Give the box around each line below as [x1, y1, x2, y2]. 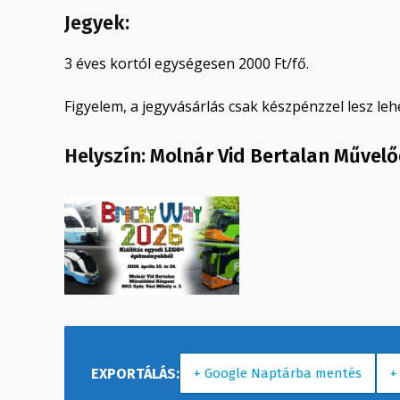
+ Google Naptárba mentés [194, 365, 362, 382]
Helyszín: [64, 143, 150, 168]
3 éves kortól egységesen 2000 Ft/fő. [64, 53, 309, 73]
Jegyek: [64, 10, 129, 35]
